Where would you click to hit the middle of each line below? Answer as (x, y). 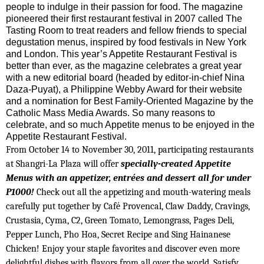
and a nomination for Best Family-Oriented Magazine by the (130, 101)
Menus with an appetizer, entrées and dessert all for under (128, 178)
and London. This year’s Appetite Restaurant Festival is (121, 54)
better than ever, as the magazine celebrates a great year (124, 66)
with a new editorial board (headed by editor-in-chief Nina (125, 78)
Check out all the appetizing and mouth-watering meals (142, 192)
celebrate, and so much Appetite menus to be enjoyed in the (130, 125)
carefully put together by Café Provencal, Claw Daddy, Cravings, (128, 207)
